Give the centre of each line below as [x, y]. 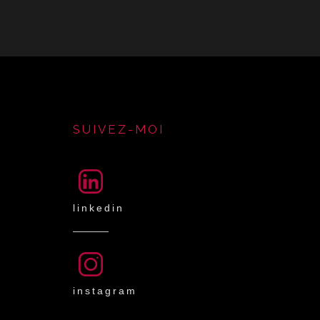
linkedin [99, 208]
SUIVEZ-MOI [119, 129]
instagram [105, 291]
